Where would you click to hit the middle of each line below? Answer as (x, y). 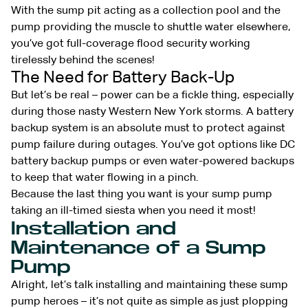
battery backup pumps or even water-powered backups (153, 161)
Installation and (93, 228)
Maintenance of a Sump (139, 247)
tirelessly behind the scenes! (83, 60)
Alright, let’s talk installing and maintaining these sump (150, 285)
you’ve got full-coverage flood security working (131, 44)
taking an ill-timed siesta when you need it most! (133, 211)
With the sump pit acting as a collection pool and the (146, 11)
